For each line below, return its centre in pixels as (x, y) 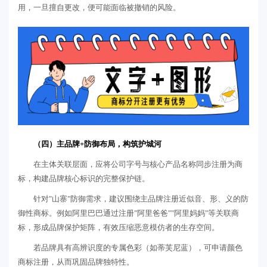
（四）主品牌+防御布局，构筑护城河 (97, 144)
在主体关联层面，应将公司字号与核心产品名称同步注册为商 (138, 164)
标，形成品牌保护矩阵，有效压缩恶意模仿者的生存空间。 (119, 228)
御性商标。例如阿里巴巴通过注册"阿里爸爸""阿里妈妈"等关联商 (128, 213)
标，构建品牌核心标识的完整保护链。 (84, 179)
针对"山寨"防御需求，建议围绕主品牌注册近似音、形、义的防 (141, 199)
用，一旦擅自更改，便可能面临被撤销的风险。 (99, 8)
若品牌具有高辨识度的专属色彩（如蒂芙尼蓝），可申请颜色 (138, 248)
